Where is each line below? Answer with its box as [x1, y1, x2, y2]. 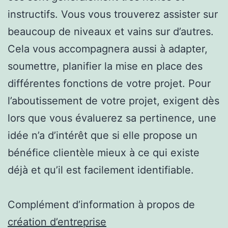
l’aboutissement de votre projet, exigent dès [8, 94, 219, 107]
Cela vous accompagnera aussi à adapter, [8, 42, 208, 55]
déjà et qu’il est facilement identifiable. [8, 163, 194, 176]
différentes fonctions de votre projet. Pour [8, 77, 211, 90]
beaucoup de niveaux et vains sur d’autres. [8, 25, 214, 38]
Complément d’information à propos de [8, 198, 195, 211]
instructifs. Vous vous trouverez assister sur [8, 8, 218, 20]
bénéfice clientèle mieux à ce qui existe [8, 146, 199, 159]
